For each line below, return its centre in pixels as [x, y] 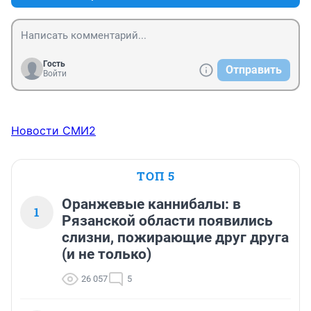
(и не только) [107, 254]
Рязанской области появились [167, 221]
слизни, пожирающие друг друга [175, 238]
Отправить [254, 70]
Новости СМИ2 [53, 131]
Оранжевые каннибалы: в [151, 204]
